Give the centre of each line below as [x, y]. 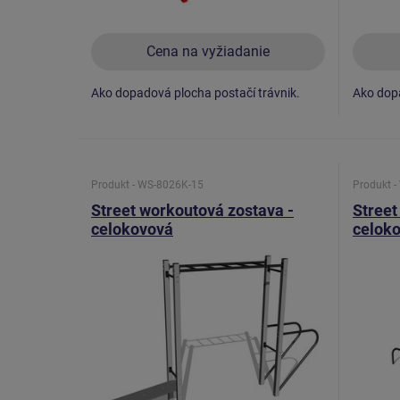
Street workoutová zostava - [192, 210]
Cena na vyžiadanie [208, 51]
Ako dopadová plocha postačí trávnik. [196, 92]
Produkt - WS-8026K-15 [147, 185]
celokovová [132, 229]
